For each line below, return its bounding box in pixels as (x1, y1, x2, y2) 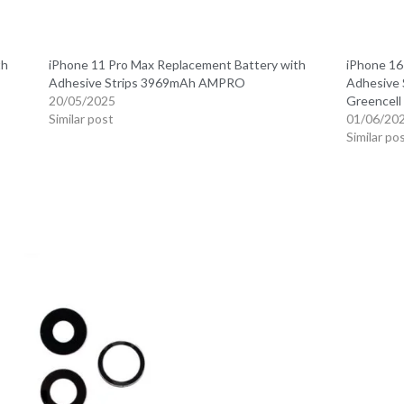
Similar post (49, 110, 115, 126)
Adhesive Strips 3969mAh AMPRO (49, 74, 246, 90)
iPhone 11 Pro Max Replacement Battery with (49, 56, 307, 72)
